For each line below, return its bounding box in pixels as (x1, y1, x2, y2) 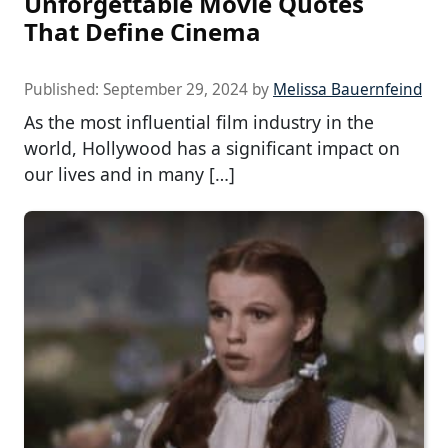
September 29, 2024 (103, 79, 248, 101)
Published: (24, 79, 103, 101)
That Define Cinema (24, 15, 261, 49)
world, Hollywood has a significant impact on (24, 136, 400, 161)
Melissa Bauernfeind (273, 79, 422, 101)
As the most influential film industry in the (24, 110, 374, 135)
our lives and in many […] (24, 162, 235, 187)
